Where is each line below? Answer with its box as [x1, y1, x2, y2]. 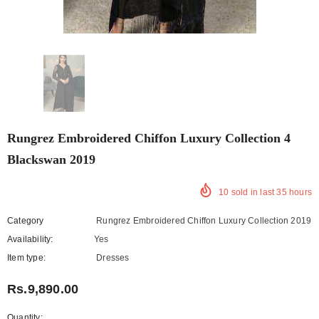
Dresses [96, 253, 130, 263]
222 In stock [110, 234, 159, 244]
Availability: [7, 234, 53, 244]
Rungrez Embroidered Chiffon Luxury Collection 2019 [96, 216, 312, 226]
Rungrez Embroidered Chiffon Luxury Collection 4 [7, 131, 291, 145]
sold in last [231, 187, 277, 197]
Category [7, 216, 44, 226]
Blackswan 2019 [7, 152, 95, 167]
